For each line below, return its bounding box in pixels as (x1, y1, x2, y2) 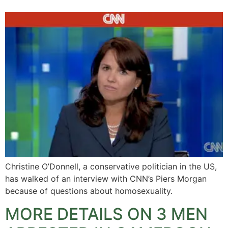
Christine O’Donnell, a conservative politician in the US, (5, 161, 217, 172)
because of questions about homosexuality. (5, 186, 173, 196)
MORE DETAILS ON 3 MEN (5, 204, 208, 224)
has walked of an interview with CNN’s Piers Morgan (5, 174, 207, 184)
